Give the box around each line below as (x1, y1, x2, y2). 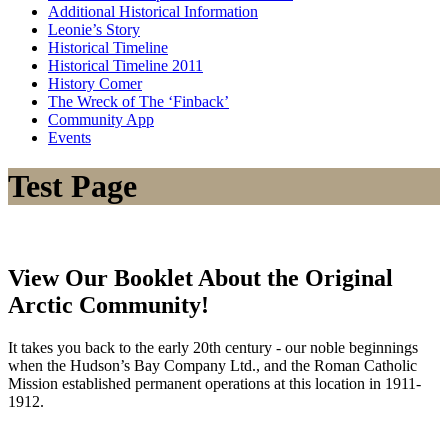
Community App (48, 111, 154, 128)
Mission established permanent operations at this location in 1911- (8, 374, 421, 392)
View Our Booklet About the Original (8, 264, 393, 291)
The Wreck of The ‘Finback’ (48, 93, 229, 110)
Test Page (8, 168, 137, 205)
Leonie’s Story (48, 21, 140, 38)
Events (48, 129, 91, 146)
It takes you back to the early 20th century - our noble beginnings (8, 338, 418, 356)
